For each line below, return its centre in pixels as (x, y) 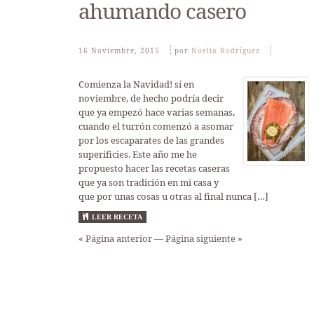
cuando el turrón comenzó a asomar (156, 126)
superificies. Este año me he (138, 154)
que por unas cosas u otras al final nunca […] (173, 196)
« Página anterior (115, 238)
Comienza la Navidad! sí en (136, 84)
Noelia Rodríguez (226, 50)
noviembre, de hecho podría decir (151, 98)
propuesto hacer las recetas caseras (154, 168)
